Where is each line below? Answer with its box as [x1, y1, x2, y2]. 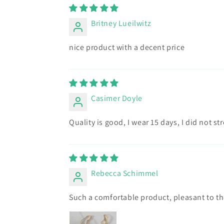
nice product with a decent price [69, 42, 185, 52]
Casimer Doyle [91, 93, 142, 103]
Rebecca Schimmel [91, 168, 158, 178]
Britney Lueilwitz [91, 18, 151, 28]
